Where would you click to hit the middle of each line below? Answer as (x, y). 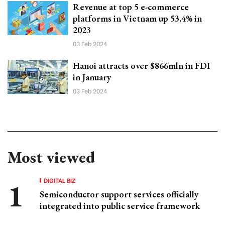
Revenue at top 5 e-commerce (131, 7)
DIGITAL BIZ (60, 180)
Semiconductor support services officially (119, 194)
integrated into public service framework (120, 206)
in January (92, 77)
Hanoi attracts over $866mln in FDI (141, 66)
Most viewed (51, 157)
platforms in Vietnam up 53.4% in (137, 19)
